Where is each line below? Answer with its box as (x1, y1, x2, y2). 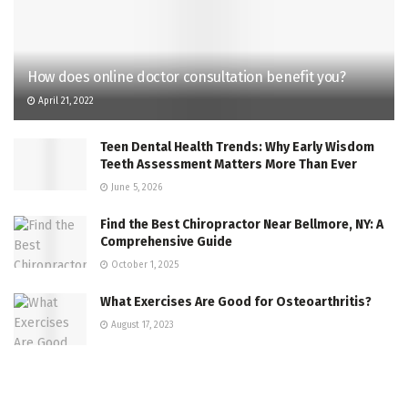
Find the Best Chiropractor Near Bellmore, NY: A (100, 216, 383, 232)
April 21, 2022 (36, 95, 94, 107)
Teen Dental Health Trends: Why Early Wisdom (100, 138, 374, 155)
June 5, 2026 (108, 181, 162, 193)
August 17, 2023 (108, 319, 174, 331)
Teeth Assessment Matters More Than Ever (100, 156, 357, 172)
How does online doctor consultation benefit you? (27, 67, 346, 86)
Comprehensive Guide (100, 233, 232, 250)
